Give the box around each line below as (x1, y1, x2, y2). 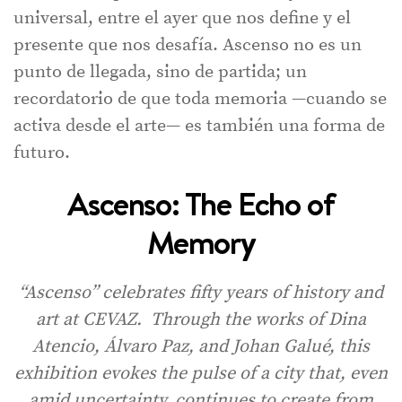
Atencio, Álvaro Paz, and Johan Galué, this (32, 336, 370, 359)
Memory (146, 220, 256, 266)
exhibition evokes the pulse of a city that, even (14, 363, 388, 386)
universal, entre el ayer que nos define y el (13, 7, 351, 31)
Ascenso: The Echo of (67, 181, 335, 227)
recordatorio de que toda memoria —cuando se (13, 88, 387, 111)
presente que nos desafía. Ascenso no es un (13, 34, 362, 57)
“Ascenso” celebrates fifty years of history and (19, 282, 383, 305)
